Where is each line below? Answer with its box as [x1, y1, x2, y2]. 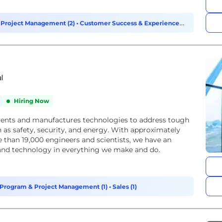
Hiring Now [14, 97, 49, 105]
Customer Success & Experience [80, 19, 179, 27]
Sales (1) [112, 183, 137, 190]
